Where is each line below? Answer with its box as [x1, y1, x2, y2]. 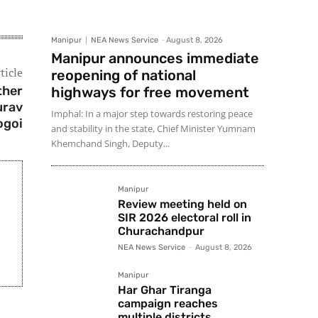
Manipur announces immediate [51, 50, 259, 67]
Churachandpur [118, 224, 204, 238]
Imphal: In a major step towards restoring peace [51, 107, 253, 121]
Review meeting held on [118, 197, 247, 212]
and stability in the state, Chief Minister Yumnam [51, 122, 256, 136]
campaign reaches [118, 297, 218, 311]
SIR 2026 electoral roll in [118, 211, 251, 225]
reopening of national [51, 67, 196, 84]
